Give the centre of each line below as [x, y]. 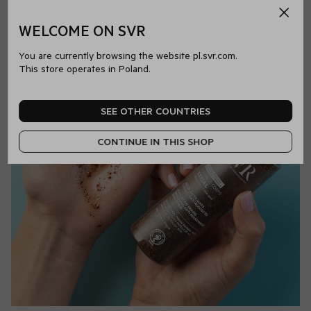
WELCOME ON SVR [82, 30]
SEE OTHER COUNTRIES [155, 111]
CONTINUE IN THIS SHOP [155, 141]
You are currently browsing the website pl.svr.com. [128, 55]
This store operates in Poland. [85, 68]
